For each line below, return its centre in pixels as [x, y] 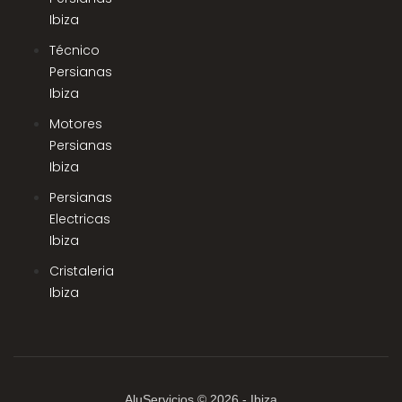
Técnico [74, 50]
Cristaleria [82, 271]
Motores [76, 123]
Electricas [80, 218]
